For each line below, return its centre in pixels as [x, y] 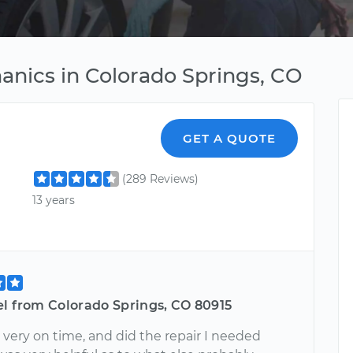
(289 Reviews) [161, 179]
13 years [54, 201]
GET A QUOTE [230, 138]
